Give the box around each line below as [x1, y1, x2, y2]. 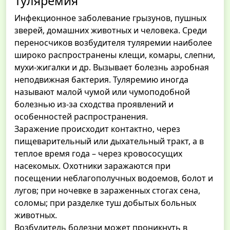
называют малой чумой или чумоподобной [14, 86, 190, 98]
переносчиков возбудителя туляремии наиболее [14, 37, 212, 49]
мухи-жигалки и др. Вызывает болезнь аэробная [14, 62, 209, 73]
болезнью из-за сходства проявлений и [14, 99, 174, 110]
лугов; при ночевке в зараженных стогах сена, [14, 185, 200, 197]
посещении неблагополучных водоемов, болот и [14, 172, 213, 184]
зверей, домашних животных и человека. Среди [14, 25, 207, 36]
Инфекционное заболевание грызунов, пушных [14, 12, 206, 24]
